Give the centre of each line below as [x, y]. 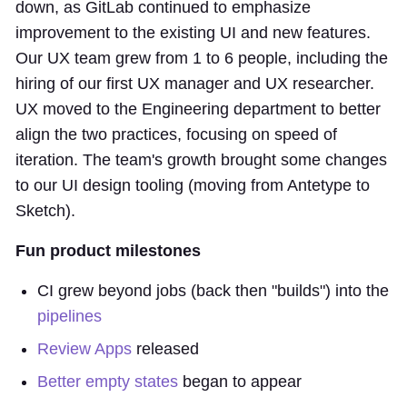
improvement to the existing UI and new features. [193, 32]
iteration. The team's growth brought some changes [201, 159]
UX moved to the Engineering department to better [198, 109]
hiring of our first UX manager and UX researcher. [195, 83]
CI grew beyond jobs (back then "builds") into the [213, 290]
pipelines [69, 316]
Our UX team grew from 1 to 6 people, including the [202, 58]
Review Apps [84, 348]
